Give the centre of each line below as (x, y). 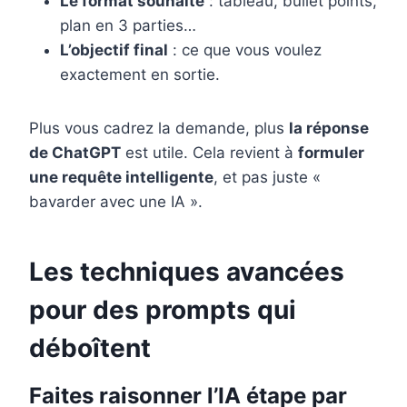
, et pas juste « (267, 178)
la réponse (329, 129)
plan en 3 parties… (128, 26)
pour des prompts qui (163, 310)
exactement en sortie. (140, 75)
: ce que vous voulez (245, 50)
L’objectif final (114, 50)
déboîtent (90, 348)
